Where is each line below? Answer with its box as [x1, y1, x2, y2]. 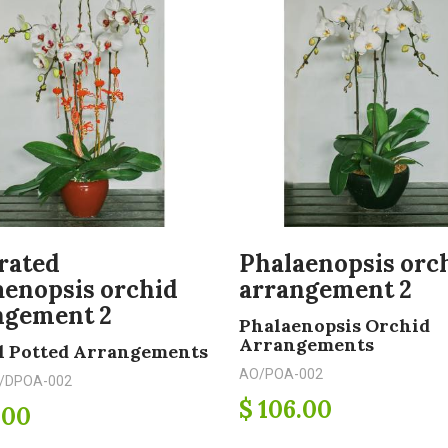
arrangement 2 [239, 274, 412, 305]
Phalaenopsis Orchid [239, 314, 430, 337]
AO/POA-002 [239, 366, 323, 382]
